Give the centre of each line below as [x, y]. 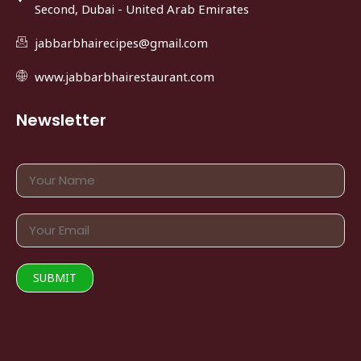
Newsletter [61, 120]
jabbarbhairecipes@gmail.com [121, 42]
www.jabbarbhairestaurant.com [124, 76]
